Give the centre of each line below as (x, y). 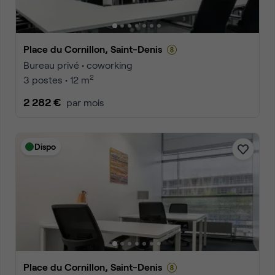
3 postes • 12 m (56, 79)
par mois (85, 102)
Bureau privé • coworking (78, 65)
